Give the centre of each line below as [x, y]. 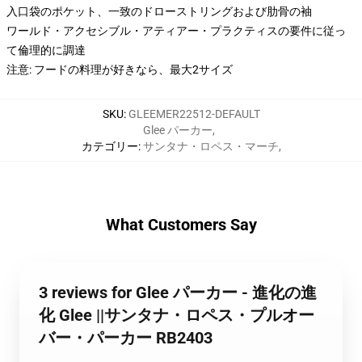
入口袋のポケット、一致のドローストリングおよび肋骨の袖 [159, 11]
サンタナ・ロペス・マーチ [210, 146]
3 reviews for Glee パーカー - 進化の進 [178, 293]
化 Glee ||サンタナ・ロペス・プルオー [177, 315]
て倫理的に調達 [46, 50]
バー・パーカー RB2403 [126, 338]
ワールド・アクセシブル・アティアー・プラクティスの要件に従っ [176, 31]
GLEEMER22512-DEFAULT [194, 114]
